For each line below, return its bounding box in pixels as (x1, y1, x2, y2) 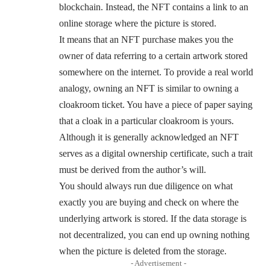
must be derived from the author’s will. (59, 165, 206, 175)
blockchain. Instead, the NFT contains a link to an (59, 2, 248, 13)
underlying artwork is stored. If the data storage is (59, 213, 246, 224)
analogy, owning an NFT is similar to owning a (59, 83, 239, 94)
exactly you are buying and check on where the (59, 197, 239, 208)
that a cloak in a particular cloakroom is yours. (59, 116, 234, 127)
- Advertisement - (131, 259, 186, 268)
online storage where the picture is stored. (59, 18, 216, 29)
